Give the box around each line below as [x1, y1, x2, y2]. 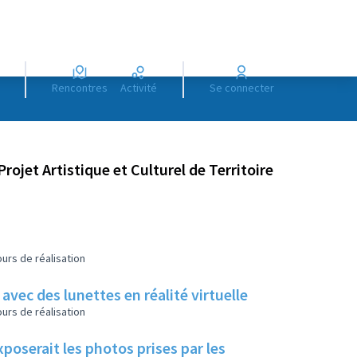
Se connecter [215, 80, 274, 95]
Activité [126, 80, 157, 95]
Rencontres [57, 80, 108, 95]
